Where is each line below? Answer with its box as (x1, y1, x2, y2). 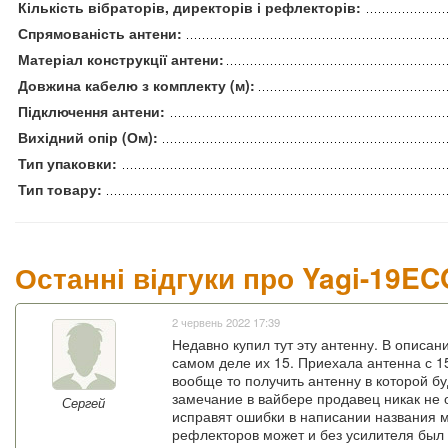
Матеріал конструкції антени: (18, 49, 224, 70)
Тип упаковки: (18, 153, 117, 174)
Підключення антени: (18, 101, 165, 122)
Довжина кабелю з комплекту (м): (18, 75, 255, 96)
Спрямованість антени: (18, 23, 182, 44)
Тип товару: (18, 179, 102, 200)
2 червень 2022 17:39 (171, 314, 280, 331)
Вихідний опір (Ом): (18, 127, 158, 148)
